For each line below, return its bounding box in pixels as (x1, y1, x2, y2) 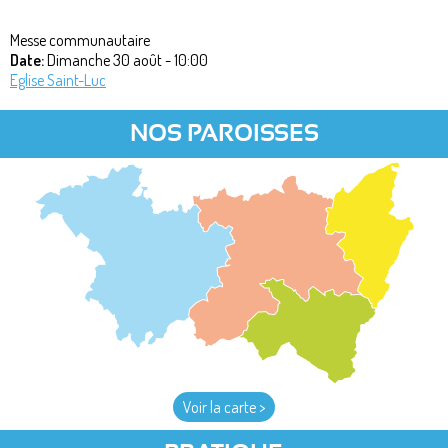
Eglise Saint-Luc (10, 70, 106, 91)
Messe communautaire (10, 30, 150, 51)
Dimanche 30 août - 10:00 (47, 50, 208, 71)
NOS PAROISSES (129, 122, 319, 147)
